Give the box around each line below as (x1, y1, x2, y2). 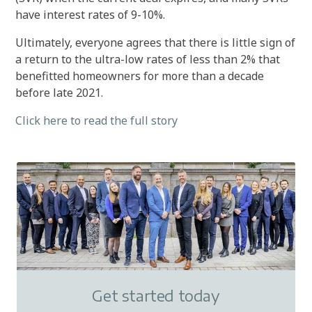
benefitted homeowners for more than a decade (15, 68, 265, 84)
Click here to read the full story (15, 113, 178, 128)
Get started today (92, 286, 220, 305)
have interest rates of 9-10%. (15, 7, 166, 22)
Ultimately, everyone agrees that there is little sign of (15, 35, 296, 50)
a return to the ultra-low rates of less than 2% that (15, 52, 281, 67)
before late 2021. (15, 85, 104, 100)
